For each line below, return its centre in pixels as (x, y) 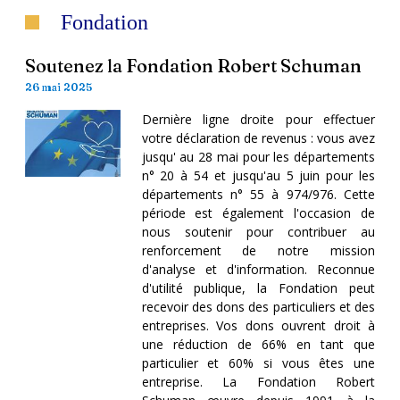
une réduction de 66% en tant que (258, 344)
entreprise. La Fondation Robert (258, 381)
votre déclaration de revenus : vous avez (258, 137)
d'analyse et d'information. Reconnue (258, 269)
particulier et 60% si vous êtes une (258, 362)
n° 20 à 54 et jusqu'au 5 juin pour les (258, 175)
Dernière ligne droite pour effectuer (258, 119)
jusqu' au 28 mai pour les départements (258, 156)
